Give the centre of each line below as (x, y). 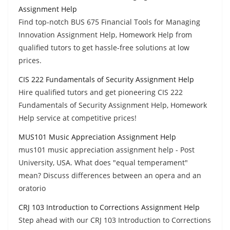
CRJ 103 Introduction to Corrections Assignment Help (109, 207)
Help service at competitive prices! (78, 118)
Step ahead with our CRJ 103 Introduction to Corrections (115, 220)
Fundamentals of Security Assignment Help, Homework (113, 105)
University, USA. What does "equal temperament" (103, 162)
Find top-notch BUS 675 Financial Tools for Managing (109, 22)
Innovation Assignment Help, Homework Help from (105, 34)
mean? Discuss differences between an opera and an (110, 175)
